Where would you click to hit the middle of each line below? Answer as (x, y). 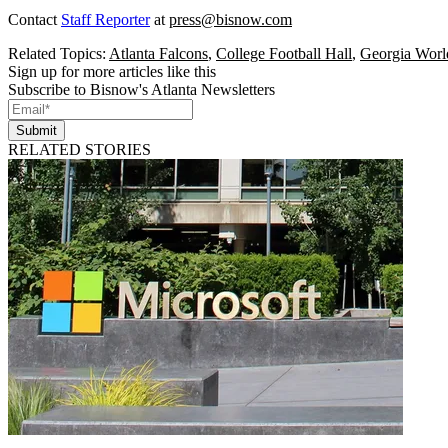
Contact (34, 19)
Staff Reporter (105, 19)
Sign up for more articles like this (112, 71)
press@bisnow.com (230, 19)
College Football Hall (284, 53)
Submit (36, 130)
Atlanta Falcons (158, 53)
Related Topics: (58, 53)
